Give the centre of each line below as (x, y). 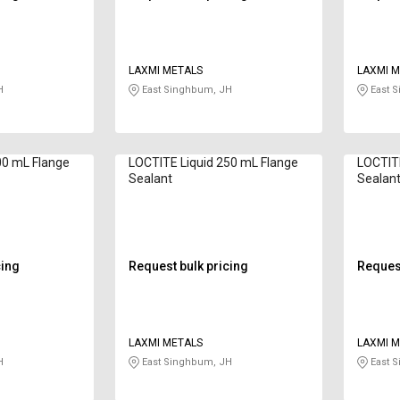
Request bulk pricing (188, 267)
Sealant (150, 179)
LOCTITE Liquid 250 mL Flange (213, 163)
